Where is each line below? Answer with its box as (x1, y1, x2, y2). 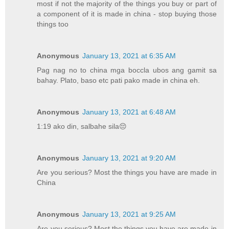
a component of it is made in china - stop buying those (37, 9, 217, 18)
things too (37, 19, 69, 28)
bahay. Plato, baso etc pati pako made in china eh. (37, 76, 200, 84)
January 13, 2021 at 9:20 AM (82, 153, 176, 162)
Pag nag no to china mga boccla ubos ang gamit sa (37, 65, 217, 74)
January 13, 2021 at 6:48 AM (82, 107, 176, 116)
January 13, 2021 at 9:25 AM (82, 210, 176, 218)
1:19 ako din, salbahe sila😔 (37, 122, 127, 130)
